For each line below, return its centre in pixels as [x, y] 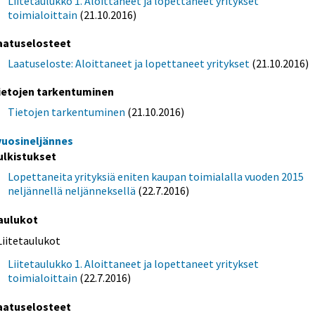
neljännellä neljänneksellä [72, 191]
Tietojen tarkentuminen [67, 112]
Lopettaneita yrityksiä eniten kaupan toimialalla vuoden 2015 [156, 177]
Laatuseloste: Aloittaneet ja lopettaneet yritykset [129, 64]
